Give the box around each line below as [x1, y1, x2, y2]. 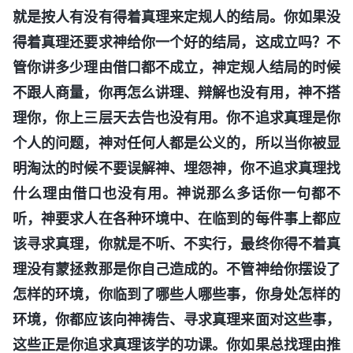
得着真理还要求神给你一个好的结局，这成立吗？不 [13, 33, 340, 50]
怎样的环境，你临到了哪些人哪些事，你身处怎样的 [13, 285, 340, 303]
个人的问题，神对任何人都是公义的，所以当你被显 [13, 134, 340, 151]
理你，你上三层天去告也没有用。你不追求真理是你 [13, 109, 340, 126]
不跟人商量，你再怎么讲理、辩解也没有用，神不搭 [13, 84, 340, 101]
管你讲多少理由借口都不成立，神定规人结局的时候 [13, 58, 340, 76]
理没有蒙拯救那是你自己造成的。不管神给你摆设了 [13, 260, 340, 277]
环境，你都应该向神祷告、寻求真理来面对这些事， [13, 310, 340, 328]
